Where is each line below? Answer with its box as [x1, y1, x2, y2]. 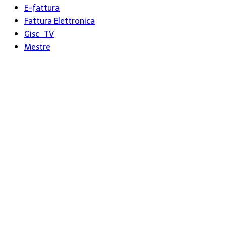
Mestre [24, 40, 50, 54]
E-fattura [24, 1, 60, 15]
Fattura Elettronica [24, 14, 95, 28]
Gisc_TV [24, 27, 54, 41]
